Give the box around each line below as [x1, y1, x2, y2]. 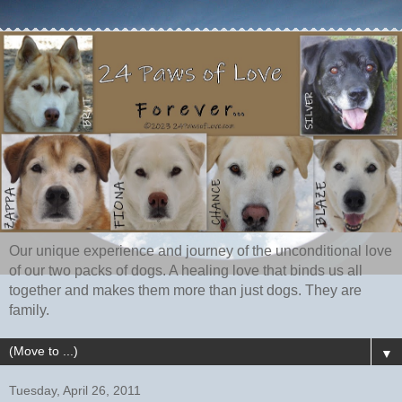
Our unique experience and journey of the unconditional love [9, 243, 392, 259]
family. [9, 302, 49, 319]
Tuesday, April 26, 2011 [9, 383, 141, 398]
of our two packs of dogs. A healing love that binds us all [9, 263, 363, 279]
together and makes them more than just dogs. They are [9, 283, 362, 299]
